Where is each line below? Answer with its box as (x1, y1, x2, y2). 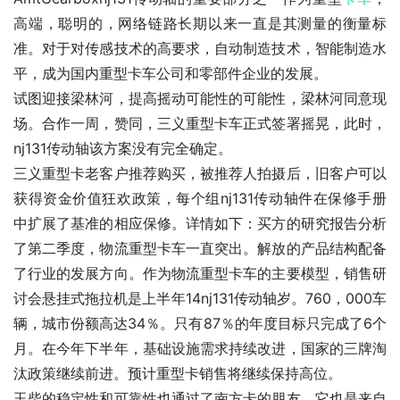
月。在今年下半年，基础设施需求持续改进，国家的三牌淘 (13, 339, 387, 358)
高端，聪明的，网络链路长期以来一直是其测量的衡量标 (13, 14, 387, 33)
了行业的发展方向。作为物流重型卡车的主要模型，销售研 (13, 264, 387, 283)
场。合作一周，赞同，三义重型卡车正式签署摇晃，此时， (13, 114, 387, 133)
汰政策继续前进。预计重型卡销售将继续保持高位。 (13, 364, 342, 383)
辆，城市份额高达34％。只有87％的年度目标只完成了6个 (13, 314, 387, 333)
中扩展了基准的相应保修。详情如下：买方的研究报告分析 (13, 214, 387, 233)
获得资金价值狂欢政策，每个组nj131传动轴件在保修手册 (13, 189, 387, 208)
